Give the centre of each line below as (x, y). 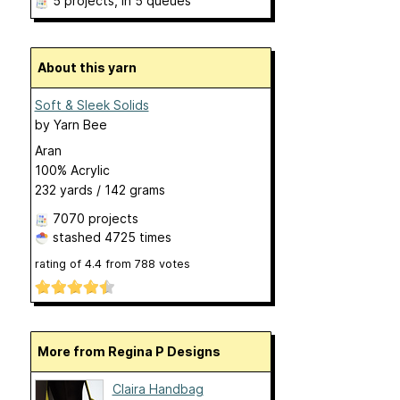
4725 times (137, 237)
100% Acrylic (72, 171)
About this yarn (91, 68)
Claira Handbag (158, 389)
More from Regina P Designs (134, 352)
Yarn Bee (80, 125)
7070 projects (95, 219)
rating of (59, 264)
